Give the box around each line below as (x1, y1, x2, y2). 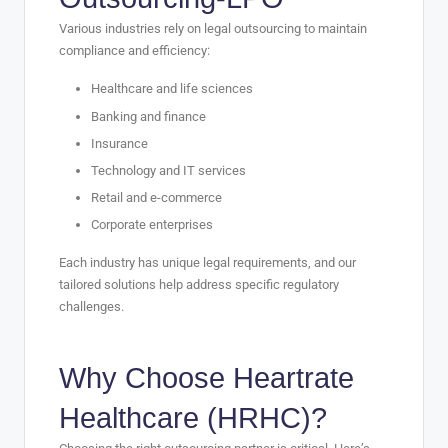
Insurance (91, 135, 148, 151)
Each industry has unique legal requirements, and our (59, 254, 356, 270)
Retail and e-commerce (91, 189, 222, 205)
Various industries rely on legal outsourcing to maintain (59, 21, 367, 37)
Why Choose (59, 361, 233, 394)
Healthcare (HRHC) (59, 401, 311, 434)
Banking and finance (91, 108, 206, 124)
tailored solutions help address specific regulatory (59, 276, 339, 292)
